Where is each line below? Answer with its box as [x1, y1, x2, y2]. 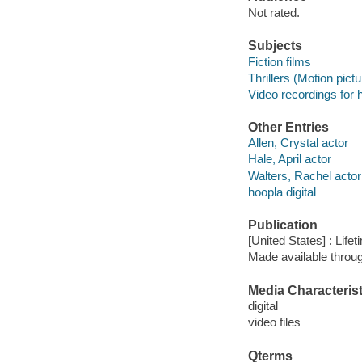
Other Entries [247, 120, 329, 134]
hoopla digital [247, 184, 316, 199]
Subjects [247, 39, 302, 53]
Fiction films [247, 54, 311, 69]
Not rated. [247, 5, 300, 19]
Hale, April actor [247, 152, 331, 166]
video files [247, 315, 301, 330]
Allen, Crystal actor [247, 136, 348, 150]
